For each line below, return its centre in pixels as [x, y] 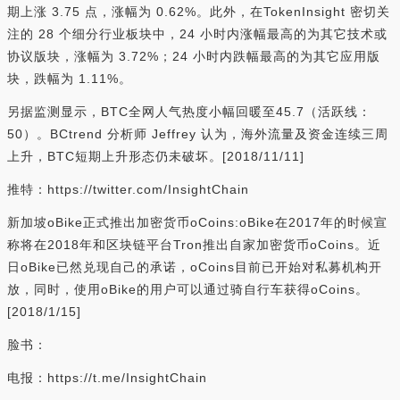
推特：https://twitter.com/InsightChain [128, 189]
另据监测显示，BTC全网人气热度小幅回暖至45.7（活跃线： [189, 112]
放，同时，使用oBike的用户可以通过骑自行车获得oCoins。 [188, 289]
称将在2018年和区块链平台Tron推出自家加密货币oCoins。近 [194, 245]
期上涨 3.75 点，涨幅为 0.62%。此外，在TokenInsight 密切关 [199, 12]
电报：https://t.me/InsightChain [107, 378]
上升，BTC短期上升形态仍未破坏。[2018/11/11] [156, 156]
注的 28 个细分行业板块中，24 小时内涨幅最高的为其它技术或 [197, 34]
